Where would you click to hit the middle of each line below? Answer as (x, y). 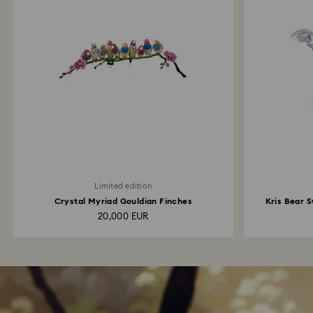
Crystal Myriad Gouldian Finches (123, 201)
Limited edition (123, 186)
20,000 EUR (123, 217)
